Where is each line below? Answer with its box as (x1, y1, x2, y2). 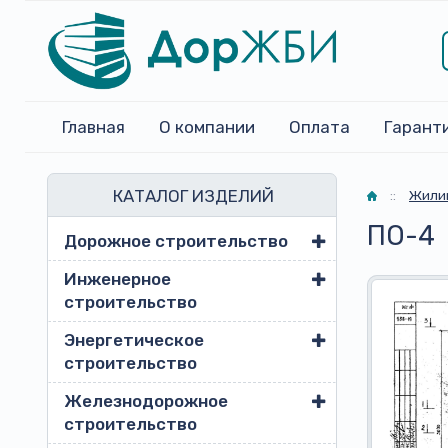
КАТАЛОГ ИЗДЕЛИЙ (113, 185, 274, 206)
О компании (159, 117, 255, 137)
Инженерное (64, 269, 171, 289)
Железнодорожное (64, 391, 228, 411)
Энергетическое (64, 330, 204, 350)
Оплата (289, 117, 350, 137)
